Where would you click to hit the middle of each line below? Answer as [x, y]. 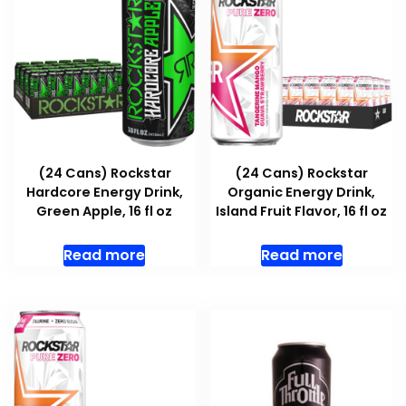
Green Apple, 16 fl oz [105, 212]
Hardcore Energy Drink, [104, 193]
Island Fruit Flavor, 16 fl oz [302, 212]
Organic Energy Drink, [302, 193]
